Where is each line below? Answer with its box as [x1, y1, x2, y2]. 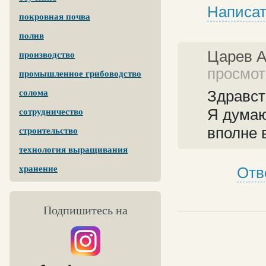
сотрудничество [19, 107, 83, 116]
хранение [19, 164, 58, 173]
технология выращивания [19, 145, 128, 154]
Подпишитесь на [43, 204, 128, 217]
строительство [19, 126, 78, 135]
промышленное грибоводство [19, 69, 141, 78]
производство [19, 50, 75, 59]
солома [19, 88, 48, 97]
